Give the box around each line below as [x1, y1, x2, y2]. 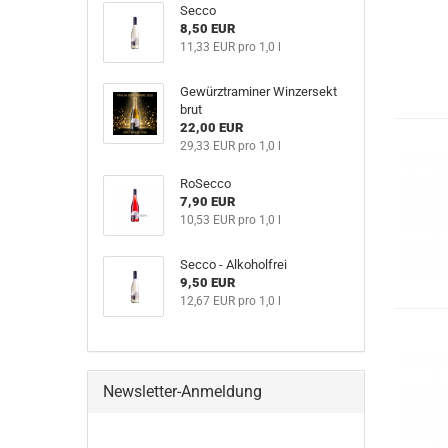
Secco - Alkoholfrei [179, 257, 287, 272]
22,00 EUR [179, 120, 243, 135]
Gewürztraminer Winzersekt [179, 84, 337, 99]
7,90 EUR [179, 194, 235, 209]
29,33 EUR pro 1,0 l [179, 139, 281, 153]
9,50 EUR [179, 275, 235, 290]
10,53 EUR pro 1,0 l [179, 213, 281, 227]
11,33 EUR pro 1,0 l [179, 40, 281, 54]
